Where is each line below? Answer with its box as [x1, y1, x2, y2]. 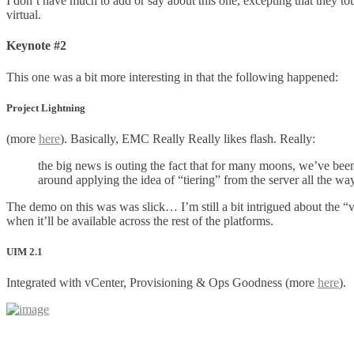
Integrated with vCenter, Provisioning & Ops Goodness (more [6, 276, 318, 290]
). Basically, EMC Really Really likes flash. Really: [60, 131, 315, 145]
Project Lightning [6, 101, 85, 114]
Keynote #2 [6, 39, 66, 53]
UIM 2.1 [6, 246, 43, 258]
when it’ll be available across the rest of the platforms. [6, 213, 273, 228]
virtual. [6, 8, 41, 22]
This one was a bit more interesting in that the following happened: [6, 70, 338, 84]
